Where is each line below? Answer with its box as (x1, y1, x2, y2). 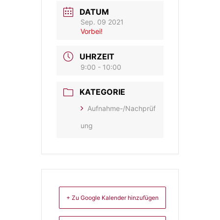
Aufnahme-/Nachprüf (87, 104, 156, 113)
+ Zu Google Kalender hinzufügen (66, 194, 159, 202)
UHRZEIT (80, 51, 114, 61)
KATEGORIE (80, 87, 125, 97)
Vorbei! (81, 27, 103, 35)
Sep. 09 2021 (81, 17, 124, 26)
